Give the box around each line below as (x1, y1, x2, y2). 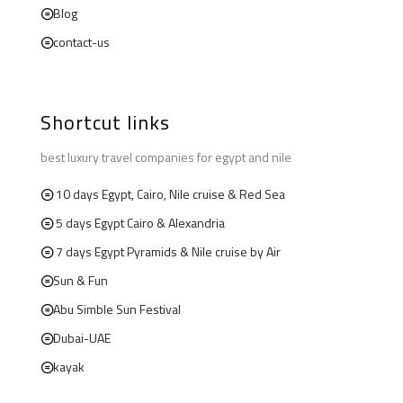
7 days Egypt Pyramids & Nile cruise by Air (56, 241, 281, 261)
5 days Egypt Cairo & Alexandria (56, 212, 225, 232)
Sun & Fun (53, 270, 108, 290)
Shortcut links (40, 106, 170, 138)
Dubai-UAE (53, 327, 111, 347)
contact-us (53, 31, 110, 51)
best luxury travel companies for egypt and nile (40, 147, 291, 166)
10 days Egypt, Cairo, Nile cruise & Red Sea (56, 184, 285, 203)
